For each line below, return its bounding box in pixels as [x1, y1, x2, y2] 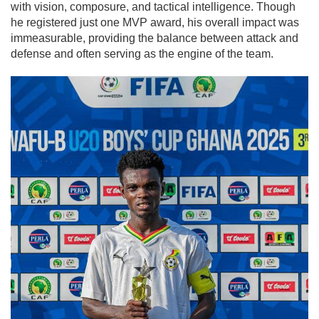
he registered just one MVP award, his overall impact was [11, 16, 299, 28]
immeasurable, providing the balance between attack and [11, 31, 298, 44]
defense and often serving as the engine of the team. [11, 47, 273, 60]
